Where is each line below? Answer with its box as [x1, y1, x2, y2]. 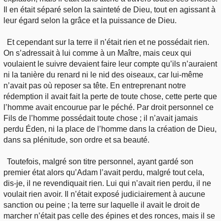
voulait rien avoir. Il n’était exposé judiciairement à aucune [3, 189, 205, 198]
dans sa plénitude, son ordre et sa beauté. [3, 135, 149, 144]
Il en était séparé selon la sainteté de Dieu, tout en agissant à [3, 5, 216, 14]
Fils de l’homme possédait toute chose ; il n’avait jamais [3, 113, 198, 122]
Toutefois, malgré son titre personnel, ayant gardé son [7, 157, 194, 166]
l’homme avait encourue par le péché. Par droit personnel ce [3, 103, 214, 111]
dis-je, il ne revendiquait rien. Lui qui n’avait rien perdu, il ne [3, 179, 211, 187]
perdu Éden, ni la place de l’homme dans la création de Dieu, [3, 124, 217, 133]
